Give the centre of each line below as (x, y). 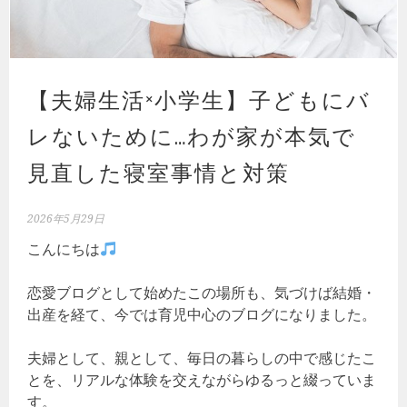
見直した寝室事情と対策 (159, 171)
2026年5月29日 (66, 219)
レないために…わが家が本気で (192, 135)
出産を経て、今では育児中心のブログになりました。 (202, 315)
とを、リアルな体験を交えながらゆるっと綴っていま (202, 380)
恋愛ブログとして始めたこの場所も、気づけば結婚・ (202, 293)
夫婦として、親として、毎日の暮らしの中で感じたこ (202, 358)
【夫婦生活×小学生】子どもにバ (199, 99)
